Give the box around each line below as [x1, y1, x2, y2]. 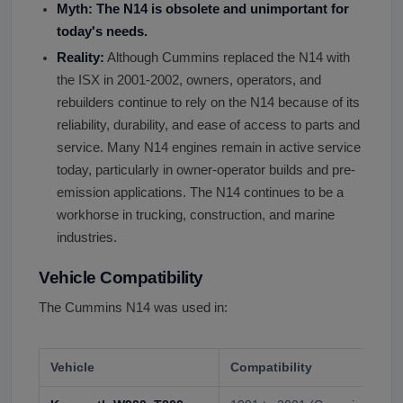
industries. [57, 229, 117, 245]
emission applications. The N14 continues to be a [57, 184, 344, 200]
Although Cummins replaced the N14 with [104, 49, 350, 65]
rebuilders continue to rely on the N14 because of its [57, 94, 360, 110]
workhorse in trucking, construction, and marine [57, 207, 335, 222]
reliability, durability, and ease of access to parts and [57, 117, 360, 132]
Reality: [57, 49, 104, 65]
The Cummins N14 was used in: [39, 300, 228, 315]
